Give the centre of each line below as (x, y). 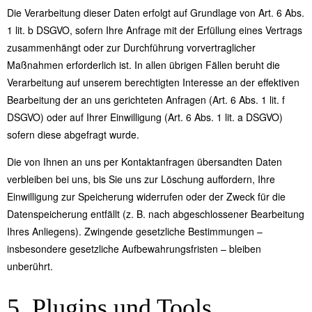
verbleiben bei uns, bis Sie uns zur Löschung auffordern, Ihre (141, 179)
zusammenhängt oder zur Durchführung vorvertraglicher (131, 47)
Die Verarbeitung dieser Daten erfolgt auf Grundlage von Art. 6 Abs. (156, 12)
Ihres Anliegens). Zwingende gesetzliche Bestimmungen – (135, 231)
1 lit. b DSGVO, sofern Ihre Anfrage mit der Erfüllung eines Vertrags (155, 30)
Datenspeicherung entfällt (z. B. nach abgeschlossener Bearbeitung (156, 213)
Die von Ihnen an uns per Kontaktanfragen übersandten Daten (145, 161)
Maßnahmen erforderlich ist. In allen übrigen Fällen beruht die (143, 64)
